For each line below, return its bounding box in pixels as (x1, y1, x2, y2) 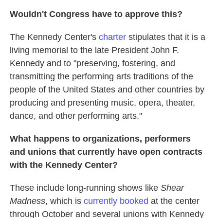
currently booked (84, 196, 148, 206)
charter (99, 32, 126, 42)
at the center (148, 196, 200, 206)
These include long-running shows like (10, 183, 161, 193)
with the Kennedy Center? (10, 160, 118, 170)
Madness (10, 196, 45, 206)
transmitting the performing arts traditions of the (10, 72, 193, 81)
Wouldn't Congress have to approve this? (10, 9, 182, 19)
